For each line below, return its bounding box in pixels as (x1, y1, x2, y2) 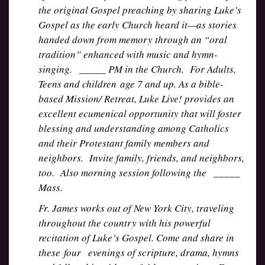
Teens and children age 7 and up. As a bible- (38, 77, 224, 91)
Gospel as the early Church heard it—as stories (38, 18, 237, 31)
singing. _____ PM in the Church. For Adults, (38, 62, 236, 76)
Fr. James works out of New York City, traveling (38, 201, 234, 215)
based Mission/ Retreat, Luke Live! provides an (38, 92, 234, 105)
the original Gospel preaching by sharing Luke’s (38, 3, 241, 17)
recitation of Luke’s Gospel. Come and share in (38, 231, 234, 244)
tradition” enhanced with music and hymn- (38, 47, 218, 61)
